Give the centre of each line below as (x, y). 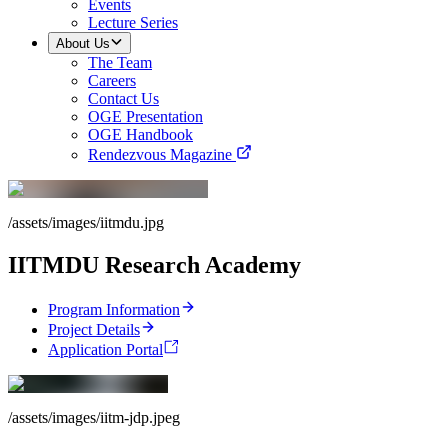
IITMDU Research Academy (154, 264)
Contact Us (123, 98)
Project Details (94, 329)
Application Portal (105, 349)
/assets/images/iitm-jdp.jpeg (94, 417)
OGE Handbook (140, 134)
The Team (120, 62)
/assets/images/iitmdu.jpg (86, 222)
